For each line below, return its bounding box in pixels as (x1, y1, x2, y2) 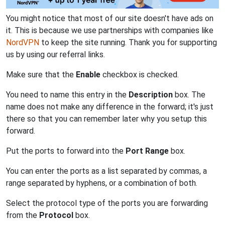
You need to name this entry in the (6, 89, 129, 99)
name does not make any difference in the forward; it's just (6, 101, 213, 111)
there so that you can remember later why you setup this (6, 114, 207, 124)
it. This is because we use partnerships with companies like (6, 25, 213, 35)
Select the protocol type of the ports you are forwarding (6, 198, 208, 208)
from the (6, 210, 39, 220)
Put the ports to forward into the (6, 146, 126, 156)
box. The (173, 89, 205, 99)
